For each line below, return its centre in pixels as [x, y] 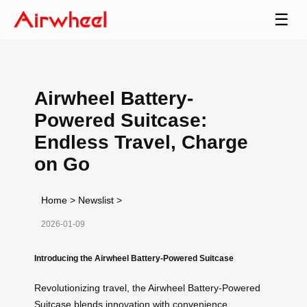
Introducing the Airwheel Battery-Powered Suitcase [134, 258]
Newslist [96, 200]
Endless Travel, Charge [141, 142]
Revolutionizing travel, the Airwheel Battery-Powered [147, 287]
